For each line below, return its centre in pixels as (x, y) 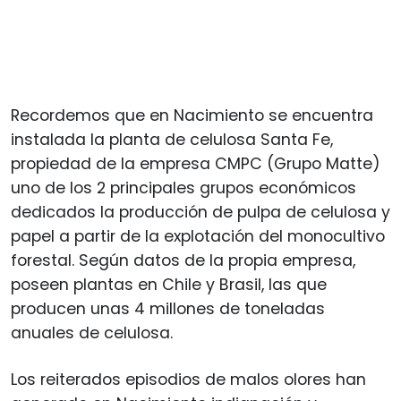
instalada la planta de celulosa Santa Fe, (172, 139)
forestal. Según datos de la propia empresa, (183, 260)
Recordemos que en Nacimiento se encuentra (192, 115)
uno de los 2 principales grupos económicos (183, 188)
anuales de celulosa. (92, 333)
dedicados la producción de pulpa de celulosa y (200, 212)
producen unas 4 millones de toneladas (168, 308)
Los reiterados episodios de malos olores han (188, 379)
